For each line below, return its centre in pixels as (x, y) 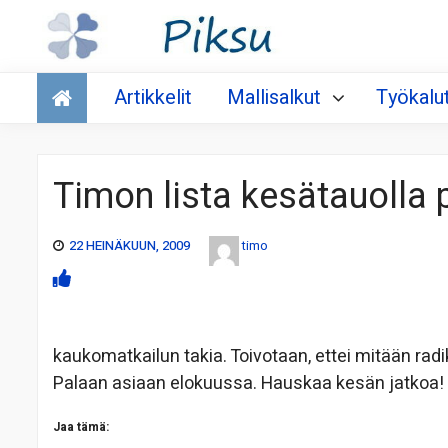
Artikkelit (153, 98)
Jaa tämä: (81, 427)
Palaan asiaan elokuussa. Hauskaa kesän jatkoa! (248, 384)
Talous (69, 81)
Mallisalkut (274, 98)
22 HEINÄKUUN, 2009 (129, 246)
